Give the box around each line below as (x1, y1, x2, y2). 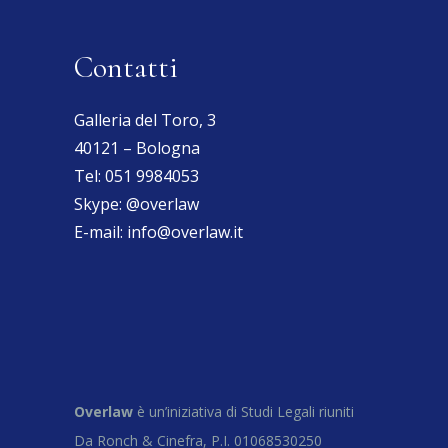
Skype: (74, 192, 126, 215)
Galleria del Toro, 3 (74, 108, 216, 131)
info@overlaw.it (127, 220, 243, 243)
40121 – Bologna (74, 136, 200, 159)
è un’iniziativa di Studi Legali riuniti (133, 401, 354, 421)
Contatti (74, 48, 178, 86)
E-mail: (74, 220, 127, 243)
